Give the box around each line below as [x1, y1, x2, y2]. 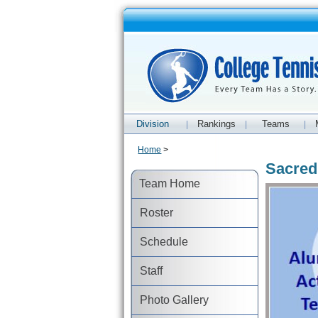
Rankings [197, 119, 236, 129]
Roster [131, 207, 174, 219]
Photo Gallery [131, 294, 209, 306]
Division [136, 119, 169, 129]
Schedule [131, 236, 189, 248]
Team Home [131, 177, 201, 190]
